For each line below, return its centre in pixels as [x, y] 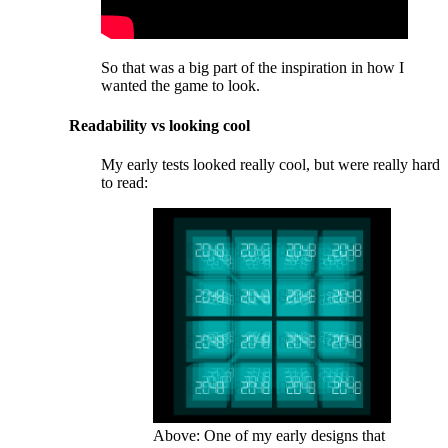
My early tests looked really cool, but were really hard [271, 164]
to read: [125, 182]
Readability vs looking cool [160, 125]
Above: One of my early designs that [268, 435]
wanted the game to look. [181, 86]
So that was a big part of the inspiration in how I [253, 68]
